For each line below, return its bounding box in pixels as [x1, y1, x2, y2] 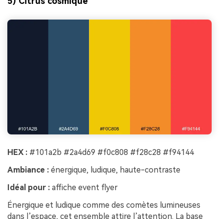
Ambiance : [7, 165, 49, 175]
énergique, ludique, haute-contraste [49, 165, 180, 175]
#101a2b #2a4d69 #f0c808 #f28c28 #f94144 [27, 148, 194, 157]
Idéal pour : [7, 183, 50, 192]
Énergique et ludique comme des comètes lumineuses [7, 200, 200, 210]
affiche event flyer [50, 183, 118, 192]
